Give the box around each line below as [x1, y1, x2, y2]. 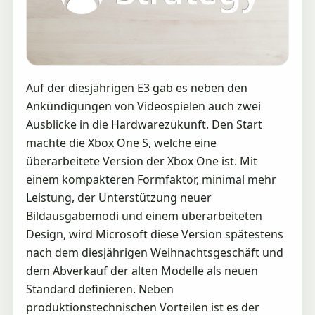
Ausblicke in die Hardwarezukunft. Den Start [25, 117, 262, 133]
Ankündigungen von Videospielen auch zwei [25, 98, 261, 115]
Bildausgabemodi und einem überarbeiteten [25, 208, 262, 224]
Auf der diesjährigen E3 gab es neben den [25, 80, 247, 96]
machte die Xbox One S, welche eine [25, 135, 217, 151]
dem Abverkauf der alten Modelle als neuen [25, 263, 258, 279]
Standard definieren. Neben [25, 281, 174, 297]
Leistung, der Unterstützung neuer [25, 190, 212, 206]
